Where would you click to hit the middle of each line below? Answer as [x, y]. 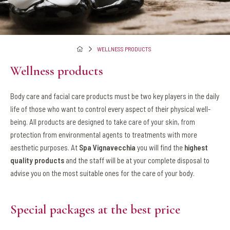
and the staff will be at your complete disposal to [137, 160]
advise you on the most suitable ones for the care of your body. [102, 173]
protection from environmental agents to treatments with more [104, 135]
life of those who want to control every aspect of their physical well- [110, 109]
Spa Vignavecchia [107, 147]
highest [196, 147]
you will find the [160, 147]
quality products [37, 160]
